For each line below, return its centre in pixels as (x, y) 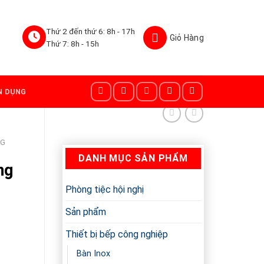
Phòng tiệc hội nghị (105, 190)
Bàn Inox (93, 254)
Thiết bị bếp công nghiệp (117, 235)
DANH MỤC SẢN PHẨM (133, 159)
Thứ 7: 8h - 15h (72, 44)
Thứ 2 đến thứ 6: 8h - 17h (90, 31)
